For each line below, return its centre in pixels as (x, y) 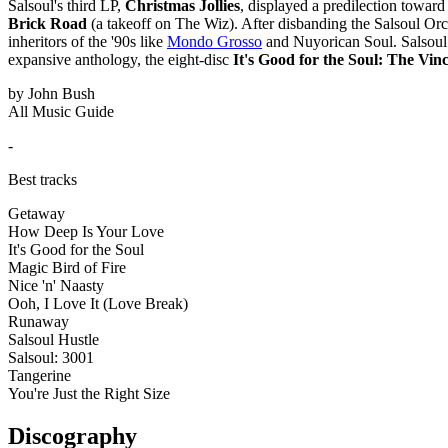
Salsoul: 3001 (51, 357)
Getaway (36, 213)
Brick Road (47, 23)
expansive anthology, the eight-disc (120, 59)
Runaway (38, 321)
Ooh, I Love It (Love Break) (98, 303)
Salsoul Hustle (53, 339)
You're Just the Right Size (89, 393)
